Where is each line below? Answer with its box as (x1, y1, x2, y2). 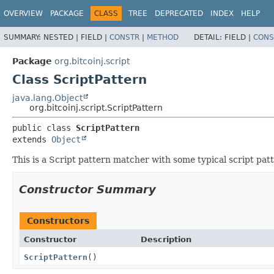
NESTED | (43, 32, 81, 42)
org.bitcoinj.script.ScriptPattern (29, 102, 163, 113)
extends (12, 134, 51, 144)
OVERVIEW (4, 9, 43, 18)
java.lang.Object (12, 92, 83, 103)
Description (140, 234, 191, 244)
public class (12, 122, 76, 133)
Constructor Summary (19, 182, 156, 196)
